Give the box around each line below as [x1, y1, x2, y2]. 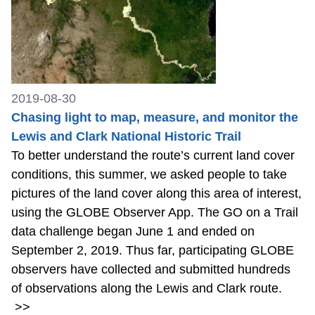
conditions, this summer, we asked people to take [11, 167, 287, 182]
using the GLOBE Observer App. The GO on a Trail [11, 205, 298, 220]
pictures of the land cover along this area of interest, [11, 186, 302, 201]
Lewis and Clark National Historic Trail [11, 129, 241, 144]
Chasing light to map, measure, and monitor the [11, 110, 298, 125]
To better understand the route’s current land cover [11, 148, 295, 163]
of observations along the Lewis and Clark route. [11, 281, 282, 296]
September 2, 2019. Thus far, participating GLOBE [11, 243, 294, 258]
